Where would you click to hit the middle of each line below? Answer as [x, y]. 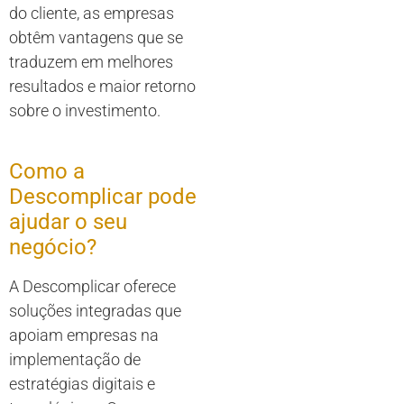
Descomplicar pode [103, 197]
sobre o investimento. [85, 111]
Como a [47, 172]
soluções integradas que [95, 311]
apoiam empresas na [84, 335]
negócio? [53, 248]
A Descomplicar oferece [92, 287]
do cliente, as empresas [92, 14]
